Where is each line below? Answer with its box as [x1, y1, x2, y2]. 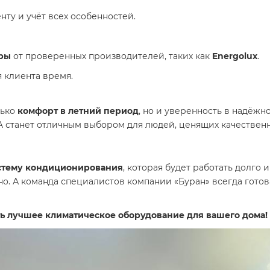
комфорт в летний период [17, 105, 139, 116]
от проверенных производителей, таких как [11, 51, 212, 61]
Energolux [212, 51, 257, 61]
